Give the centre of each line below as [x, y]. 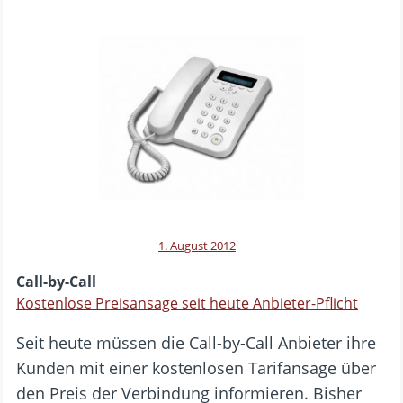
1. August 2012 [197, 245]
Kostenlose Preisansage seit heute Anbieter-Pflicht [187, 303]
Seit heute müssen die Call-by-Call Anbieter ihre [196, 342]
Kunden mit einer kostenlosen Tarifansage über [196, 367]
